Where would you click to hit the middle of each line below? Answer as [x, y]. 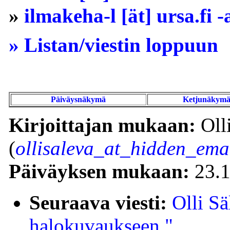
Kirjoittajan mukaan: [102, 125]
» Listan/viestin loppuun [113, 45]
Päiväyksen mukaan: [99, 171]
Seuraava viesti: [98, 202]
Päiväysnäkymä [79, 99]
